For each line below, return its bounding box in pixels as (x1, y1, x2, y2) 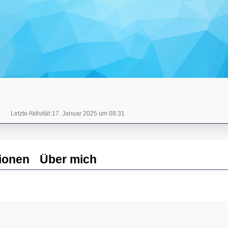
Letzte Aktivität (11, 110, 50, 117)
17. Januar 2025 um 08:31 (52, 110, 125, 117)
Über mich (40, 153, 97, 166)
